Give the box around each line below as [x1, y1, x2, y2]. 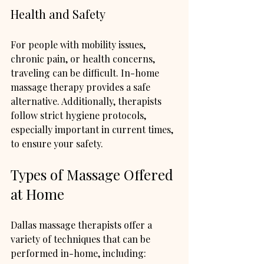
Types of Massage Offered [11, 164, 177, 184]
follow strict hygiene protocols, [11, 108, 148, 121]
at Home [11, 184, 64, 203]
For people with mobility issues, [11, 38, 148, 51]
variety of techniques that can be [11, 232, 153, 245]
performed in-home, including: [11, 246, 146, 259]
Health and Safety [11, 5, 105, 22]
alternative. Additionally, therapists [11, 94, 164, 107]
